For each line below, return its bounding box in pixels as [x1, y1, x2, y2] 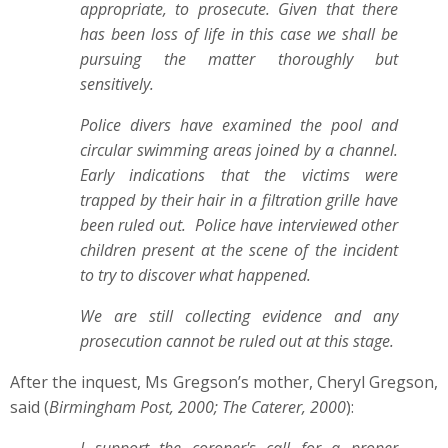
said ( [10, 396, 49, 418]
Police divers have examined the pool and [80, 114, 398, 136]
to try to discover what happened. [80, 264, 311, 286]
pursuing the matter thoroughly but [80, 48, 398, 70]
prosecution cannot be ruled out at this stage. [80, 330, 394, 352]
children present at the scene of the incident [80, 239, 398, 261]
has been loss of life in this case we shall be [80, 23, 398, 45]
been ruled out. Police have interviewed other [80, 214, 398, 236]
